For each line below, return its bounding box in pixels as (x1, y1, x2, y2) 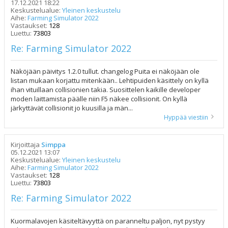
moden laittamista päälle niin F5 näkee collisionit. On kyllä (11, 94, 187, 103)
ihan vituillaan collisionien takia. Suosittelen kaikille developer (11, 85, 201, 94)
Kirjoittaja (11, 140, 41, 149)
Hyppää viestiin (164, 113, 208, 122)
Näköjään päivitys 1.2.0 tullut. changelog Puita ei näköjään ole (11, 67, 199, 76)
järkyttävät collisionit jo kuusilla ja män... (11, 103, 133, 112)
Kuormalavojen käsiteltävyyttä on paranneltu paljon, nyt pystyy (11, 216, 205, 225)
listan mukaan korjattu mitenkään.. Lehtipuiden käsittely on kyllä (11, 76, 209, 85)
